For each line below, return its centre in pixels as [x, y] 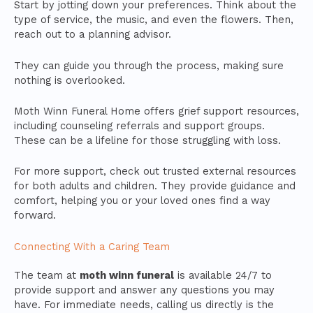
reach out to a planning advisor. [93, 35]
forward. [35, 216]
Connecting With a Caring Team [92, 246]
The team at [47, 275]
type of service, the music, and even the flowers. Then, [154, 20]
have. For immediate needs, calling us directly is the [144, 304]
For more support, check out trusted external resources [155, 172]
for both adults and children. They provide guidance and [155, 186]
